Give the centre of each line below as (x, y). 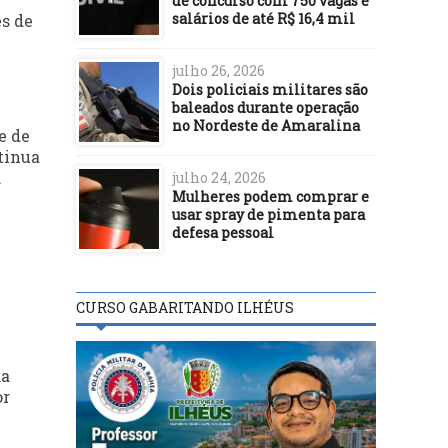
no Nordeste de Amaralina (266, 125)
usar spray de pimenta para (268, 214)
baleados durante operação (265, 107)
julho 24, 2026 (219, 177)
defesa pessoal (223, 232)
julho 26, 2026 (218, 70)
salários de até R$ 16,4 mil (263, 18)
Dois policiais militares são (270, 89)
